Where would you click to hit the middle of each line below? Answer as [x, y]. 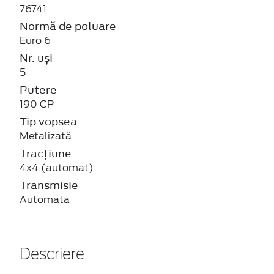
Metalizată [46, 136]
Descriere [52, 255]
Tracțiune [46, 153]
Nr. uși [36, 58]
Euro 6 [35, 40]
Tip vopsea [48, 121]
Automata [45, 199]
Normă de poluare [68, 26]
